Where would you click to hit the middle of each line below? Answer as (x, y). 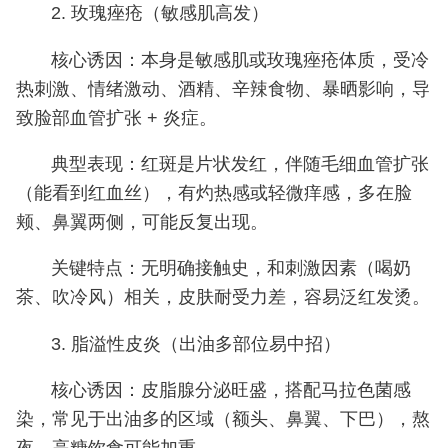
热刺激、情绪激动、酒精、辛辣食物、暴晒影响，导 (222, 88)
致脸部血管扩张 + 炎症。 (116, 117)
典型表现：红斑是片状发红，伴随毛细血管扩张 (239, 164)
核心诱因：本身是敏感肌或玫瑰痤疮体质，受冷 (239, 59)
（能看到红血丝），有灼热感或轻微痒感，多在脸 (213, 193)
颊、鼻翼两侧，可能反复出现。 (141, 222)
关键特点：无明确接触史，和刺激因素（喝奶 (230, 268)
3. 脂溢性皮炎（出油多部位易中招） (195, 343)
